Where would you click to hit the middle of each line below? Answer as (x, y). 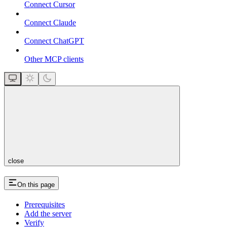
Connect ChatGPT (54, 41)
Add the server (48, 213)
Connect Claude (50, 23)
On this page (36, 185)
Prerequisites (45, 204)
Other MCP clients (54, 59)
